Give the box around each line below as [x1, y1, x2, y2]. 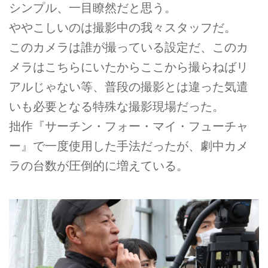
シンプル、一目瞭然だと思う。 [9, 1, 176, 15]
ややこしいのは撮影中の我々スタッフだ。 [9, 21, 236, 35]
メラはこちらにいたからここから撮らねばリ [9, 60, 248, 74]
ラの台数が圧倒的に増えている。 [9, 159, 188, 173]
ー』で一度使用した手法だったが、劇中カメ [9, 139, 248, 153]
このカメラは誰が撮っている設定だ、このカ [9, 41, 248, 54]
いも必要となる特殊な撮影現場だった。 [9, 100, 224, 114]
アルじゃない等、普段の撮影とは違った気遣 [9, 80, 248, 94]
